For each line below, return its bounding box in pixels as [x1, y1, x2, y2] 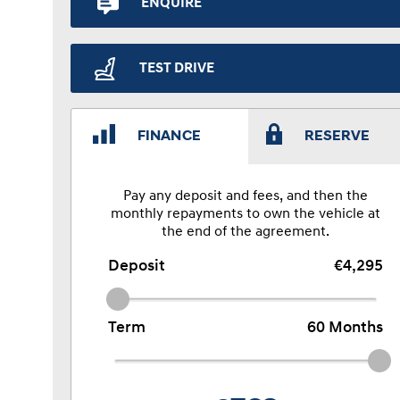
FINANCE [137, 129, 201, 144]
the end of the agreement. [162, 225, 330, 239]
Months [325, 320, 384, 337]
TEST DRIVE [139, 61, 214, 76]
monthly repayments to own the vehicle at [111, 207, 381, 221]
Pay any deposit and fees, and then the [123, 189, 369, 204]
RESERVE [304, 129, 371, 144]
